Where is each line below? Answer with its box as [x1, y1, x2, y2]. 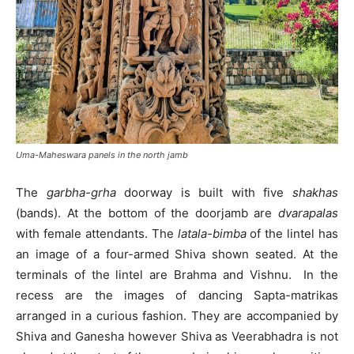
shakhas [292, 184, 339, 200]
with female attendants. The [16, 225, 178, 241]
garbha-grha [46, 184, 116, 200]
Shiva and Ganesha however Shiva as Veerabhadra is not [16, 328, 338, 344]
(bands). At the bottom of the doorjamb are [16, 205, 278, 220]
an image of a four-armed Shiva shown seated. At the [16, 246, 338, 262]
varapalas [285, 205, 338, 220]
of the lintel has [246, 225, 338, 241]
